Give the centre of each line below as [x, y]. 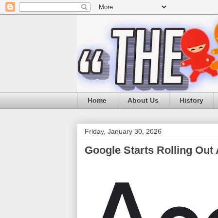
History [191, 100]
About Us [143, 100]
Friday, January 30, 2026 [123, 131]
